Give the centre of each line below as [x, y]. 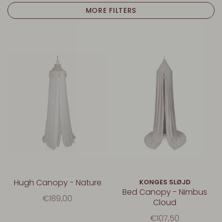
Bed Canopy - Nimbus [165, 192]
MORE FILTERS [111, 10]
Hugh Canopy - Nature [57, 182]
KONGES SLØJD [165, 182]
